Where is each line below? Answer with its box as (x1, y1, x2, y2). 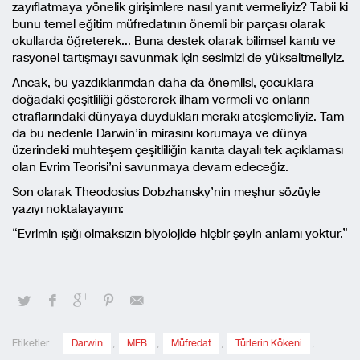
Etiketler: (12, 337, 51, 350)
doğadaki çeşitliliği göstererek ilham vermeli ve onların (12, 92, 310, 108)
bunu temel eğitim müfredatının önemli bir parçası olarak (12, 16, 325, 32)
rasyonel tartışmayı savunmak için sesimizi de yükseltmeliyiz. (12, 50, 345, 66)
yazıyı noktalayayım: (12, 201, 124, 217)
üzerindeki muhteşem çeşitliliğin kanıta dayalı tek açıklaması (12, 142, 343, 158)
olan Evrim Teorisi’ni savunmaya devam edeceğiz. (12, 159, 288, 175)
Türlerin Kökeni (235, 337, 302, 350)
